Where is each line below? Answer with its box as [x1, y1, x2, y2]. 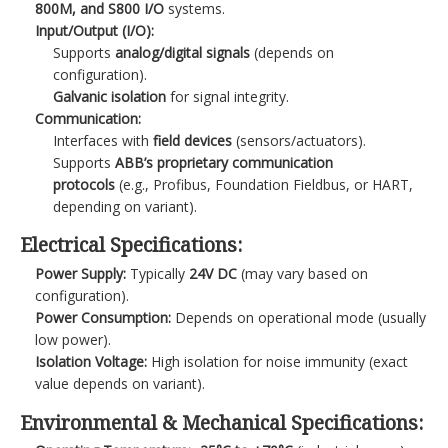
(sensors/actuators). [231, 130, 366, 150]
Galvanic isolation [52, 86, 166, 106]
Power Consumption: [35, 308, 172, 327]
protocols [52, 174, 115, 194]
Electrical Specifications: [20, 231, 242, 259]
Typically [126, 264, 190, 283]
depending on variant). [52, 196, 197, 216]
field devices [152, 130, 232, 150]
